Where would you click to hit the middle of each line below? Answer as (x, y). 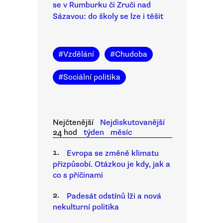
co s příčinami (78, 175)
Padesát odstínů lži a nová (114, 196)
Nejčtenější (73, 122)
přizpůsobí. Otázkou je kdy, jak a (111, 164)
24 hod (65, 132)
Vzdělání (79, 54)
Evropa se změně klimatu (113, 153)
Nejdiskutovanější (132, 122)
